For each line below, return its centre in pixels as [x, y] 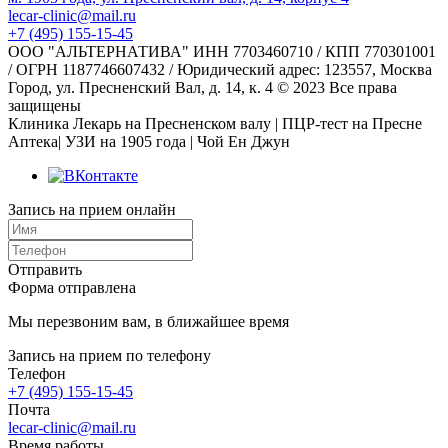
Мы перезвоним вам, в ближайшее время [148, 321]
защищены [44, 105]
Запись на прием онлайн [92, 209]
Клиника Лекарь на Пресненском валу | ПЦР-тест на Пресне [215, 123]
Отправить [45, 269]
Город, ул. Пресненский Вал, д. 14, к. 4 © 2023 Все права [202, 87]
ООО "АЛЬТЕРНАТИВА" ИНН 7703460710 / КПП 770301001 [222, 51]
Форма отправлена [72, 287]
